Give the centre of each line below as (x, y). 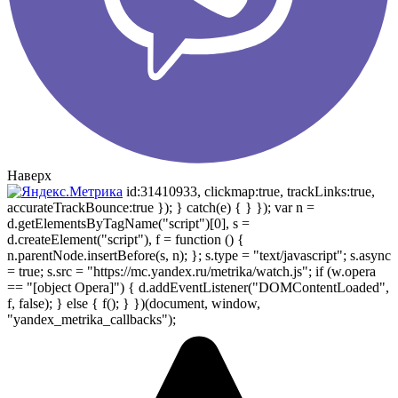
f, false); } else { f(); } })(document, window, (134, 303)
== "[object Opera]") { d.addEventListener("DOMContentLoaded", (198, 287)
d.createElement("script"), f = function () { (126, 239)
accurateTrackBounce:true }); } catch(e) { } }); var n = (161, 207)
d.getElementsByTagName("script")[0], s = (128, 223)
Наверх (29, 175)
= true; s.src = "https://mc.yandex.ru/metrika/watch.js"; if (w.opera (191, 271)
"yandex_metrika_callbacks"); (92, 319)
